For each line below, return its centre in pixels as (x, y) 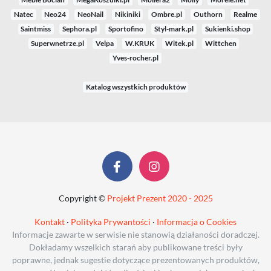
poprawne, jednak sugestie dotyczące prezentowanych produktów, (135, 260)
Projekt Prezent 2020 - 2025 (160, 198)
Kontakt (50, 221)
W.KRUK (139, 43)
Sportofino (126, 28)
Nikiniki (127, 14)
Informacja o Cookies (197, 221)
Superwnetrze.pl (58, 43)
